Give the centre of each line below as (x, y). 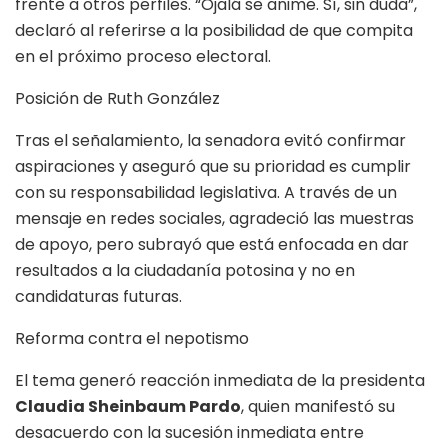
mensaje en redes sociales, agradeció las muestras (214, 219)
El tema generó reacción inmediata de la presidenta (220, 381)
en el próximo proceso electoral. (143, 57)
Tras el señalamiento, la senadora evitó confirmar (210, 141)
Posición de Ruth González (117, 99)
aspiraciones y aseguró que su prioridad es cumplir (213, 167)
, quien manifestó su (318, 407)
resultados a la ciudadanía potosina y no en (185, 271)
